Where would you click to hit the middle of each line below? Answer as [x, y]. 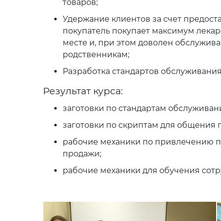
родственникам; [96, 55]
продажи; [82, 154]
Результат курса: [84, 91]
